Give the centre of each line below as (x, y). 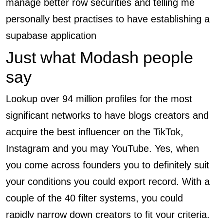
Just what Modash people (100, 57)
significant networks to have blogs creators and (107, 115)
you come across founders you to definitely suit (108, 165)
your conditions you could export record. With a (108, 182)
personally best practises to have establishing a (108, 19)
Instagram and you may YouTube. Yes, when (102, 148)
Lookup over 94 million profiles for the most (99, 99)
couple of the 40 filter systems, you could (94, 198)
